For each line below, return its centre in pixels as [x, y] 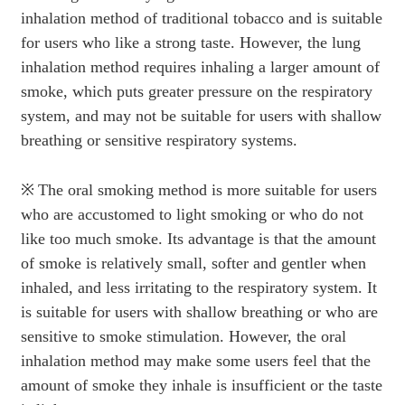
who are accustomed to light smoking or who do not [192, 215]
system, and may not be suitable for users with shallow [201, 116]
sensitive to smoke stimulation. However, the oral [183, 337]
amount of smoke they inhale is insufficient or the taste [201, 386]
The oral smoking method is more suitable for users [207, 190]
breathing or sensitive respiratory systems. [161, 141]
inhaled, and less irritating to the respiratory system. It [198, 288]
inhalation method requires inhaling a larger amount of [200, 67]
